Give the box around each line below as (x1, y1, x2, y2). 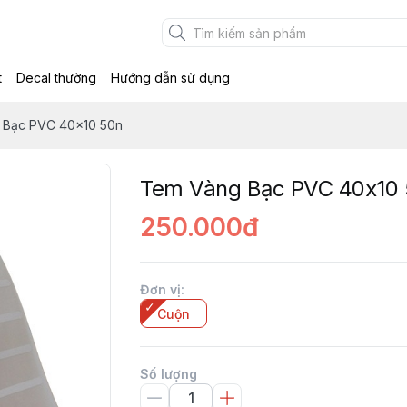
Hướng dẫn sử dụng (111, 70, 230, 85)
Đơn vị (140, 282, 181, 297)
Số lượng (140, 366, 197, 382)
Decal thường (16, 70, 96, 85)
